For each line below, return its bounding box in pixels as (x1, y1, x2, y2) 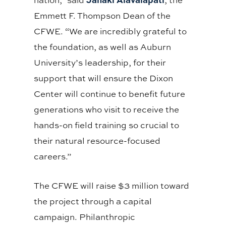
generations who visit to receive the (34, 103, 180, 115)
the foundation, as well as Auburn (34, 40, 172, 52)
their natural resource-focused (34, 134, 161, 146)
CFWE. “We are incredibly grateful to (34, 25, 187, 37)
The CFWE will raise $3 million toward (34, 179, 190, 191)
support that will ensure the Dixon (34, 72, 174, 84)
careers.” (34, 150, 72, 162)
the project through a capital (34, 195, 152, 207)
